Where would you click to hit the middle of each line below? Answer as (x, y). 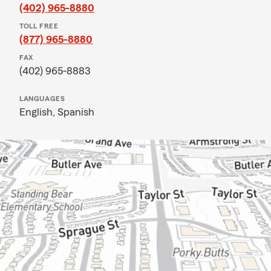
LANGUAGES (42, 99)
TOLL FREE (39, 26)
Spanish (76, 112)
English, (38, 112)
